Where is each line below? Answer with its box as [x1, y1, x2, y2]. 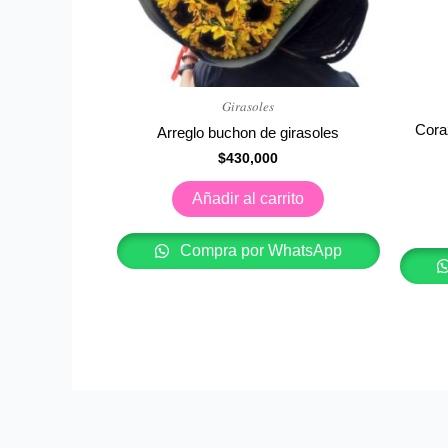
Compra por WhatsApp [175, 242, 342, 260]
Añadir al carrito [192, 190, 305, 208]
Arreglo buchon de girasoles [157, 124, 340, 142]
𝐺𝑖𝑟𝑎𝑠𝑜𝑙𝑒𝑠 [222, 98, 275, 114]
